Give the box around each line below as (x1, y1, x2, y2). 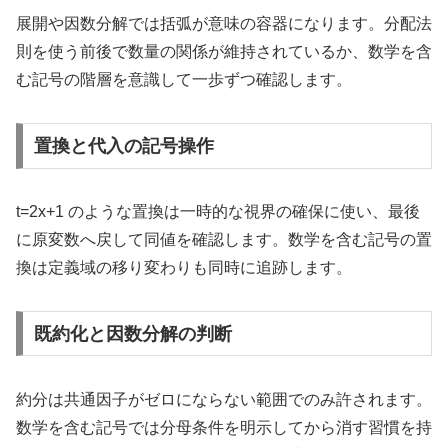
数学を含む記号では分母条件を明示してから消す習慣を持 (16, 418, 432, 436)
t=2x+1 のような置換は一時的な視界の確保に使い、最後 (16, 202, 420, 220)
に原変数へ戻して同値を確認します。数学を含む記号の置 (16, 230, 432, 248)
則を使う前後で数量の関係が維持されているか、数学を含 (16, 43, 432, 61)
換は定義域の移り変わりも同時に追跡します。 (16, 258, 352, 276)
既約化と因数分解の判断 (33, 323, 232, 344)
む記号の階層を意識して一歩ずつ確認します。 (16, 71, 352, 89)
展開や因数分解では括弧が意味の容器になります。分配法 (16, 15, 432, 33)
